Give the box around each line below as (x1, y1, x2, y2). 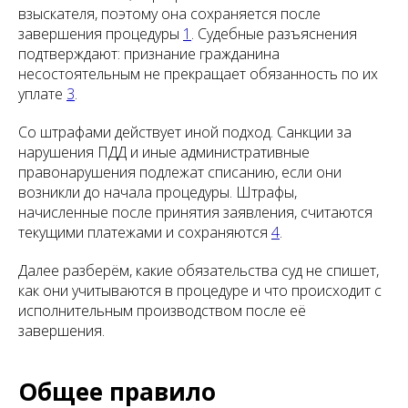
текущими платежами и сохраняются (18, 222, 271, 243)
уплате (18, 84, 66, 105)
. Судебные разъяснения (191, 24, 357, 45)
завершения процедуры (18, 24, 183, 45)
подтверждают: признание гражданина (18, 44, 280, 65)
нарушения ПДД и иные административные (18, 142, 310, 163)
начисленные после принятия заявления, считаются (18, 202, 372, 223)
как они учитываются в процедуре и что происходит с (18, 280, 382, 301)
